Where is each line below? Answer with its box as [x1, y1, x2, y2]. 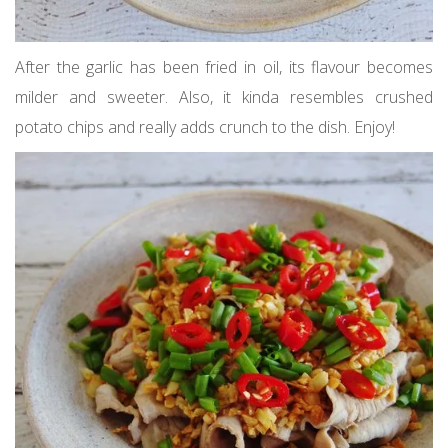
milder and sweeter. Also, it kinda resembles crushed [15, 86, 433, 108]
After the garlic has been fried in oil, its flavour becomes [15, 56, 433, 78]
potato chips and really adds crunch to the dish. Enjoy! [15, 116, 395, 138]
